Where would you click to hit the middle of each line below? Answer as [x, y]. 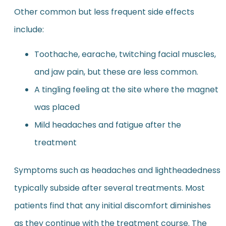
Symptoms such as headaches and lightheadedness [117, 170]
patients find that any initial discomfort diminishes [112, 205]
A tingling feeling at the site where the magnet [126, 89]
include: [29, 29]
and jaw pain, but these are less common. [116, 72]
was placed [57, 107]
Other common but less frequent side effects [104, 12]
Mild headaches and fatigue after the [107, 125]
